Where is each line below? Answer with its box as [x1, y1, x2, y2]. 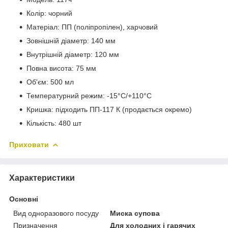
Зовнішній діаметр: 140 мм [26, 36, 116, 45]
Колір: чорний [26, 9, 72, 17]
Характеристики [9, 173, 75, 182]
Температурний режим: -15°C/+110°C [26, 91, 152, 100]
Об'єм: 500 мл [26, 77, 74, 86]
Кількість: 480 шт [26, 119, 81, 127]
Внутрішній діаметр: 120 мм [26, 50, 119, 59]
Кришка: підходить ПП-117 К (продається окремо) [26, 105, 192, 113]
